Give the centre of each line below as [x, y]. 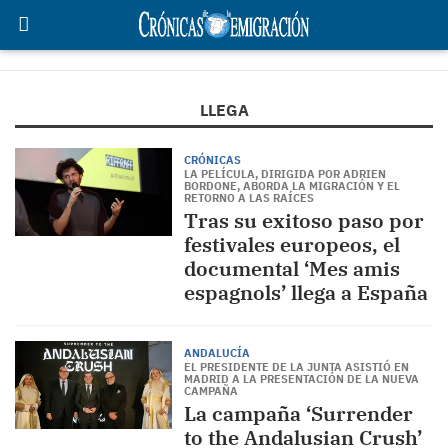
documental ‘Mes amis [291, 268]
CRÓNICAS [212, 160]
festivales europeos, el [291, 244]
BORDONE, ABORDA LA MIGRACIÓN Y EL [291, 186]
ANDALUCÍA [216, 353]
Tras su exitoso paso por [303, 220]
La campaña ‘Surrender [298, 413]
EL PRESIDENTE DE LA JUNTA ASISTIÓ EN [296, 367]
